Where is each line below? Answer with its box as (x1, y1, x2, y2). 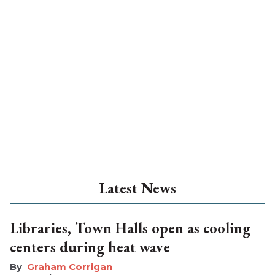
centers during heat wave (10, 237, 170, 257)
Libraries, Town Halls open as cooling (10, 218, 250, 238)
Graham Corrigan (27, 260, 112, 273)
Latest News (99, 178, 176, 198)
